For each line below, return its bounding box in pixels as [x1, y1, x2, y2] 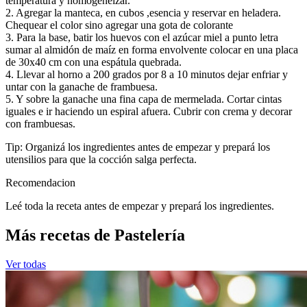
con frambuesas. [5, 118, 75, 130]
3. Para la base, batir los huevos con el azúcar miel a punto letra [5, 32, 278, 44]
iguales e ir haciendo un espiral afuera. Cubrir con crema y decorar [5, 106, 292, 118]
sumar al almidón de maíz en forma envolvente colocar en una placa [5, 44, 298, 56]
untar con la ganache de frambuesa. [5, 81, 158, 93]
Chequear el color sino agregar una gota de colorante [5, 19, 233, 32]
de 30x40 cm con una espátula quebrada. [5, 56, 182, 69]
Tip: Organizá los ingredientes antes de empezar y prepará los [5, 141, 270, 153]
